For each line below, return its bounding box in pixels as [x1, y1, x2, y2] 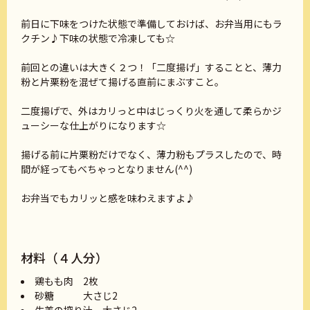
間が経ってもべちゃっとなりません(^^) [21, 162, 192, 176]
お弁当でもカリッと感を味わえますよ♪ [21, 191, 195, 206]
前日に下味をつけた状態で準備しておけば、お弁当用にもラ [21, 17, 282, 31]
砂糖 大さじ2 [35, 289, 118, 303]
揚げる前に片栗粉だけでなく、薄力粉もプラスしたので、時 [21, 147, 282, 162]
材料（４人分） [21, 249, 108, 267]
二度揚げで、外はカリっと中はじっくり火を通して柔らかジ [21, 104, 282, 118]
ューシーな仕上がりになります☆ [21, 118, 166, 133]
